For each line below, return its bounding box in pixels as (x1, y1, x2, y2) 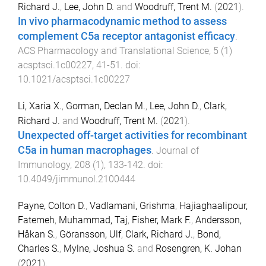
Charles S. (18, 242, 59, 254)
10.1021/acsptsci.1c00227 (18, 74, 130, 85)
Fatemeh (18, 214, 55, 226)
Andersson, (195, 214, 242, 226)
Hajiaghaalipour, (179, 199, 248, 211)
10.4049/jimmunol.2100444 (18, 173, 135, 185)
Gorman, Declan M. (66, 100, 145, 112)
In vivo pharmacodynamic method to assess (18, 15, 227, 28)
